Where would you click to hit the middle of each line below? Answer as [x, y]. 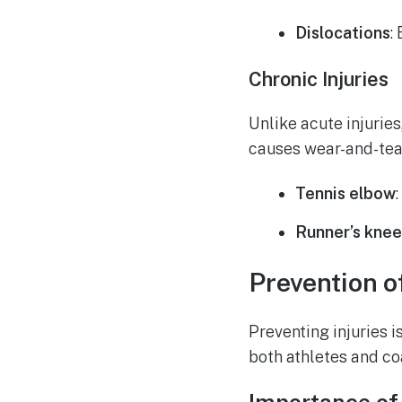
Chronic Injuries [318, 79]
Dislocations [343, 32]
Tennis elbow [346, 194]
